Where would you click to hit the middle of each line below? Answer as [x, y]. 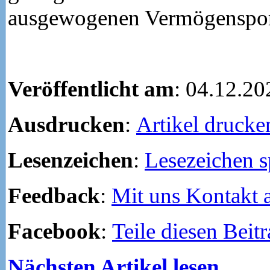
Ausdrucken [66, 124]
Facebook [54, 231]
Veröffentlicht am [91, 89]
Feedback [54, 195]
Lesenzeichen [71, 160]
